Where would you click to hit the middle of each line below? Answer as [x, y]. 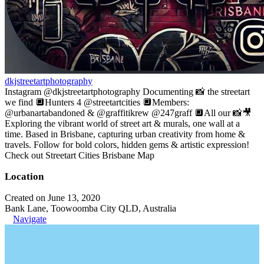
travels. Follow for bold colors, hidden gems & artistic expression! [127, 145]
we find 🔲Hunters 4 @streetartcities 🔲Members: [97, 102]
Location [24, 176]
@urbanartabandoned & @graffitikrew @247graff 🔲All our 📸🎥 [128, 113]
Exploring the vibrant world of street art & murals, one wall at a [122, 123]
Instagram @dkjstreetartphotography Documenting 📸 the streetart [127, 92]
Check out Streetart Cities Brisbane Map [80, 155]
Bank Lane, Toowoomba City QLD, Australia [90, 208]
